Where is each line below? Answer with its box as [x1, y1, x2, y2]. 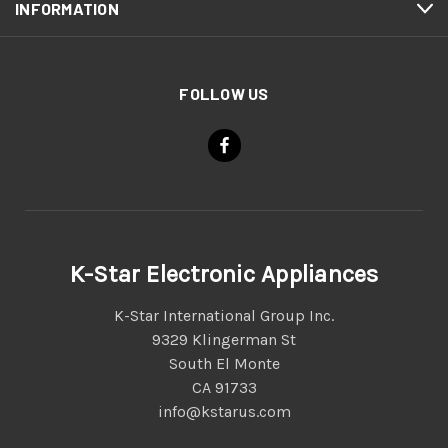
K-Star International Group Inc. [114, 306, 334, 326]
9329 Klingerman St [152, 330, 296, 350]
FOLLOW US [179, 84, 269, 104]
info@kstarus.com [157, 402, 291, 422]
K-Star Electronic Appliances [69, 260, 379, 289]
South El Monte [168, 354, 280, 374]
